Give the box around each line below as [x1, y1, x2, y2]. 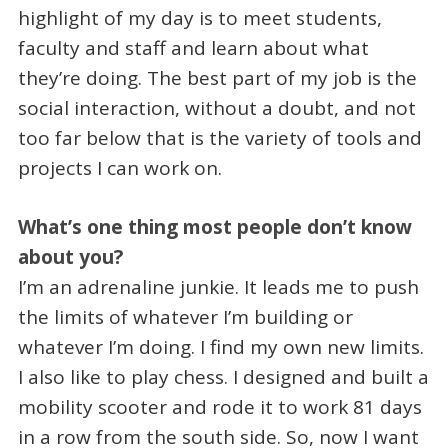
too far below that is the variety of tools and [17, 125, 422, 152]
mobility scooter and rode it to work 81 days [17, 393, 422, 420]
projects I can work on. [17, 155, 222, 182]
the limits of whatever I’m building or [17, 303, 353, 330]
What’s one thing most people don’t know [17, 213, 412, 240]
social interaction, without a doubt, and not [17, 95, 416, 122]
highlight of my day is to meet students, [17, 5, 382, 32]
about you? [17, 243, 123, 270]
